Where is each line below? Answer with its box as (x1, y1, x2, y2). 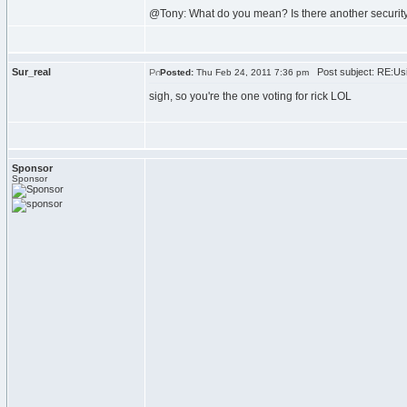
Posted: (160, 67, 194, 77)
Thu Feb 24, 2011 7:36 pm (194, 67, 309, 77)
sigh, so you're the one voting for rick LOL (149, 90, 352, 103)
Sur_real (12, 66, 51, 77)
